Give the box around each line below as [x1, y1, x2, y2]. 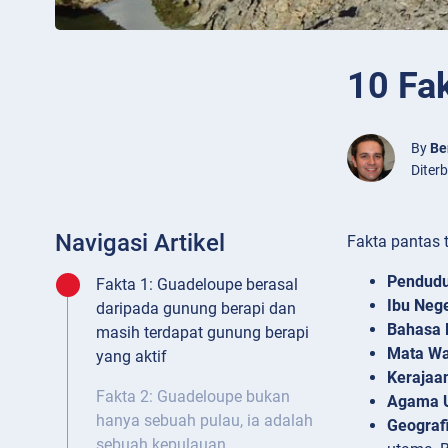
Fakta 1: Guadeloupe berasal [96, 275, 298, 295]
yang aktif [96, 347, 167, 367]
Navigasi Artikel [55, 229, 225, 258]
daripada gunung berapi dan [96, 299, 296, 319]
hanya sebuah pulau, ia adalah [96, 411, 313, 431]
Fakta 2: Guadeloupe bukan [96, 387, 290, 407]
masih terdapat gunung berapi [96, 323, 309, 343]
